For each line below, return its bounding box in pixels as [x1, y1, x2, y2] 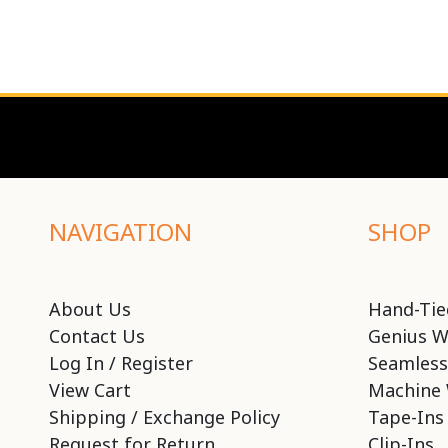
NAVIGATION [48, 214, 192, 248]
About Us [48, 296, 131, 321]
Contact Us [48, 323, 145, 348]
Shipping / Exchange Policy [48, 404, 280, 429]
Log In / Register [48, 350, 193, 375]
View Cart [48, 377, 131, 402]
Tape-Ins [367, 404, 444, 429]
